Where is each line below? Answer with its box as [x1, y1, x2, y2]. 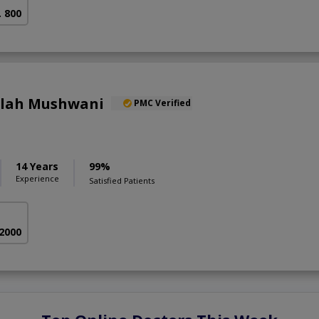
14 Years [16, 159, 58, 173]
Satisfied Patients [89, 174, 155, 186]
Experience [16, 172, 59, 184]
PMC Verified [134, 96, 191, 109]
